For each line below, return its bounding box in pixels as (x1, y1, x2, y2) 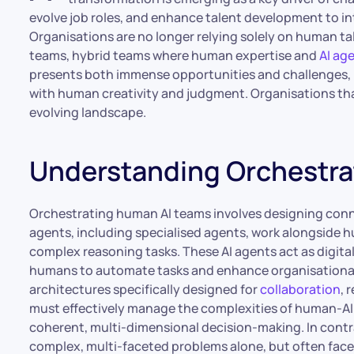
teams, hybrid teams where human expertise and (29, 47, 320, 64)
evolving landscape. (29, 104, 147, 121)
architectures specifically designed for (29, 281, 261, 298)
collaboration (260, 281, 341, 298)
